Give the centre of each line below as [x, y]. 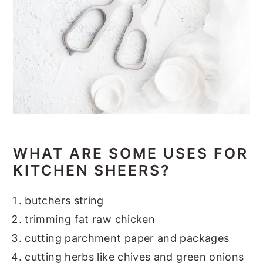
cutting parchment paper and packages [127, 238]
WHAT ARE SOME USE [105, 153]
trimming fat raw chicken [90, 219]
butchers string [64, 200]
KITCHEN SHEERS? [92, 170]
